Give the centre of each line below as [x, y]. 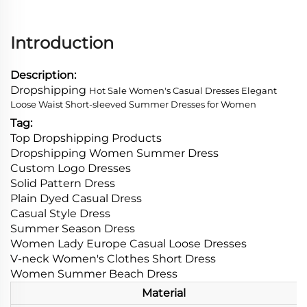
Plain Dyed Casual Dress [76, 199]
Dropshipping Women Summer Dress [114, 153]
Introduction [62, 43]
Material [164, 293]
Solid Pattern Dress [63, 184]
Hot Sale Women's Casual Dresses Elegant [183, 91]
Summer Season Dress [73, 229]
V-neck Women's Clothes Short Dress [113, 259]
